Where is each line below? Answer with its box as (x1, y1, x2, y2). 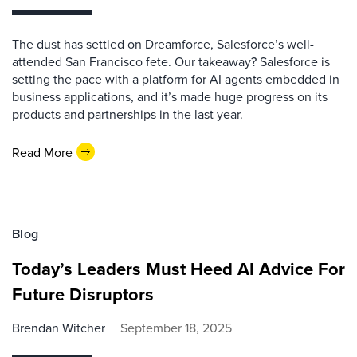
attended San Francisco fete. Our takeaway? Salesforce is (12, 53, 330, 70)
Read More (12, 143, 73, 161)
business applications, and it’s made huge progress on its (12, 88, 328, 105)
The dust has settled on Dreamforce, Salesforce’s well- (12, 35, 314, 53)
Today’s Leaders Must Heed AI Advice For (12, 256, 345, 281)
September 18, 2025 (120, 319, 232, 336)
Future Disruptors (12, 281, 154, 307)
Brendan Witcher (12, 319, 105, 336)
